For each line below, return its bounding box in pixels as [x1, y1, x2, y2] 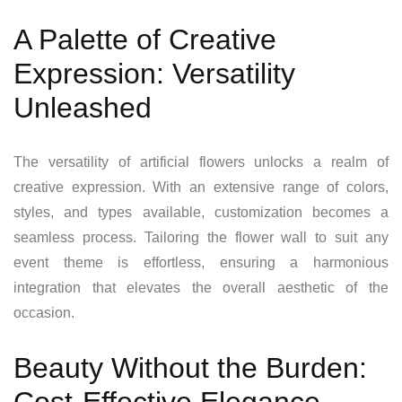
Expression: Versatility [13, 57, 295, 91]
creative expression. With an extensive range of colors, [13, 179, 389, 196]
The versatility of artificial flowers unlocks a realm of [13, 154, 389, 170]
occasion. [13, 305, 74, 321]
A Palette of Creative [13, 23, 276, 57]
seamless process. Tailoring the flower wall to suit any [13, 230, 389, 246]
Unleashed [13, 92, 152, 125]
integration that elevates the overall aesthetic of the [13, 280, 389, 296]
